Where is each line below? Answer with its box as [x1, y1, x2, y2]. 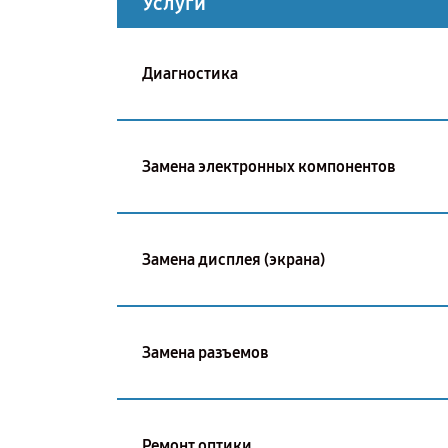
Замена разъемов [142, 342, 268, 362]
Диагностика [142, 63, 238, 83]
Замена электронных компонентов [142, 156, 395, 176]
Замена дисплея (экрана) [142, 249, 325, 269]
